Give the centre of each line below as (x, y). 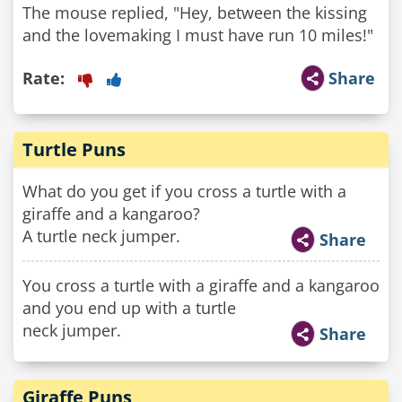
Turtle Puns (74, 149)
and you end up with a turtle (129, 308)
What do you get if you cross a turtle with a (184, 191)
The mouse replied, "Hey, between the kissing (195, 13)
